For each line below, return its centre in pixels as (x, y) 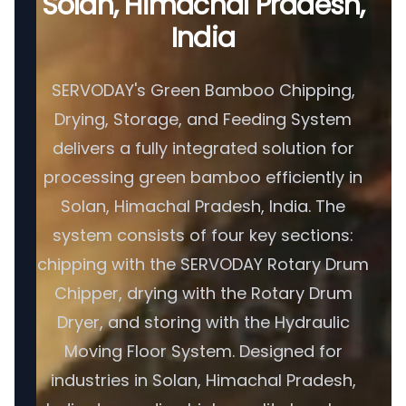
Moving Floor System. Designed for (203, 351)
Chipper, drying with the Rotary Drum (203, 293)
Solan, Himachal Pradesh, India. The (203, 206)
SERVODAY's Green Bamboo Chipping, (203, 90)
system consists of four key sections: (203, 235)
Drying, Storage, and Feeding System (203, 119)
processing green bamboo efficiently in (203, 177)
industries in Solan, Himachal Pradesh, (203, 380)
